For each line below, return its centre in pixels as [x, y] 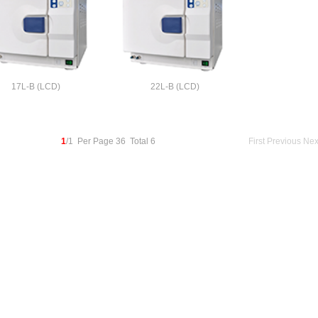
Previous [284, 141]
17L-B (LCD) [35, 87]
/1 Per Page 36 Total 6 [113, 141]
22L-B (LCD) [175, 87]
